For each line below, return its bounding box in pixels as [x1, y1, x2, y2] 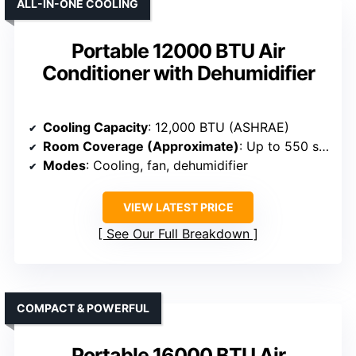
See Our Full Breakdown [106, 226, 250, 242]
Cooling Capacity [43, 119, 148, 136]
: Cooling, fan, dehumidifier [86, 157, 248, 174]
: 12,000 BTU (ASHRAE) [148, 119, 289, 136]
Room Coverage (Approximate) [43, 138, 239, 155]
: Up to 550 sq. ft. [239, 138, 319, 155]
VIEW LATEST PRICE [122, 200, 234, 215]
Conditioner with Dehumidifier [41, 61, 315, 86]
